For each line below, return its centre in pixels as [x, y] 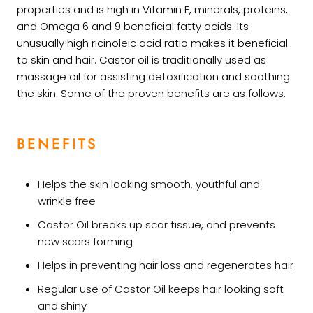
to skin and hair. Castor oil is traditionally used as [141, 59]
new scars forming [85, 241]
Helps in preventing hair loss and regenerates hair [166, 265]
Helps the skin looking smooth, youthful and [149, 184]
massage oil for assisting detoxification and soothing [153, 76]
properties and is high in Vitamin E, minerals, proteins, [152, 9]
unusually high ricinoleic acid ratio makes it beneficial [152, 43]
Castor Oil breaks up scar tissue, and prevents [156, 224]
